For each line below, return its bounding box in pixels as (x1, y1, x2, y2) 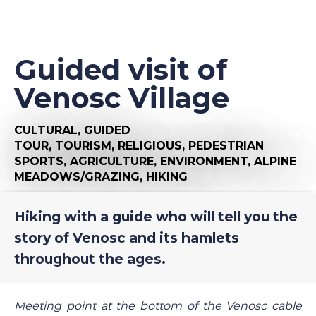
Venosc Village (14, 80, 229, 115)
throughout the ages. (14, 250, 166, 267)
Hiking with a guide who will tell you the (14, 207, 298, 225)
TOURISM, (55, 138, 118, 152)
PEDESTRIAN (188, 138, 264, 152)
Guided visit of (14, 51, 227, 87)
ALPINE (254, 154, 296, 168)
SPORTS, (14, 154, 70, 168)
